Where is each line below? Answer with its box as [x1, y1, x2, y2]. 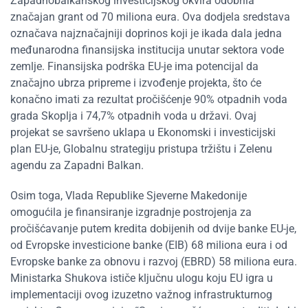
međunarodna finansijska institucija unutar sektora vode [10, 43, 284, 56]
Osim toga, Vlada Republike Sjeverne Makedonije [10, 188, 247, 202]
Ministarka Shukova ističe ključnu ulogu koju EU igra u [10, 271, 273, 285]
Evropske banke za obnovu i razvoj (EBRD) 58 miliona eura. [10, 254, 297, 268]
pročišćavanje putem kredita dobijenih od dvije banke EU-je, [10, 221, 296, 235]
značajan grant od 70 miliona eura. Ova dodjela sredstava [10, 10, 290, 23]
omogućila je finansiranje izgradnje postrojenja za [10, 205, 252, 219]
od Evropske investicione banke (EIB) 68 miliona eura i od [10, 238, 287, 252]
